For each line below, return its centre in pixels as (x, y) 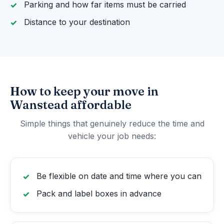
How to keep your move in (84, 91)
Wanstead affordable (71, 105)
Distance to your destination (77, 22)
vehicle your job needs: (112, 136)
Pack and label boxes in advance (99, 194)
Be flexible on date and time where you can (119, 176)
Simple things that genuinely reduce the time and (112, 124)
